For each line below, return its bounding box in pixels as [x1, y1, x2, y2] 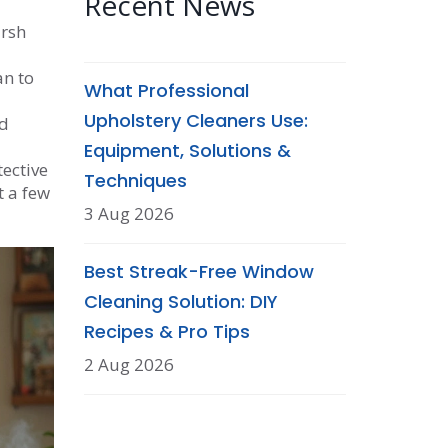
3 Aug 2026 [83, 202, 174, 225]
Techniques [83, 168, 187, 193]
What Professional [83, 78, 249, 103]
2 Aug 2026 [83, 353, 174, 376]
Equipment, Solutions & [83, 138, 291, 163]
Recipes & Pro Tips [83, 319, 250, 344]
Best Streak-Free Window [83, 259, 314, 284]
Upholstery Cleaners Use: [83, 108, 308, 133]
